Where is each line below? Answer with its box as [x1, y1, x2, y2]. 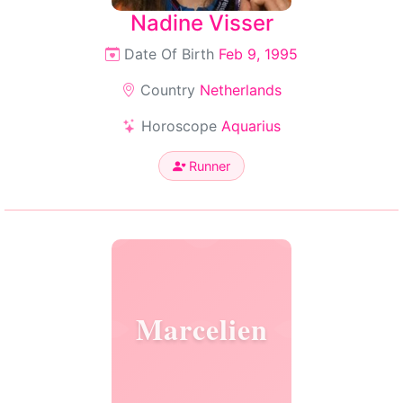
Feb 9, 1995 [219, 45, 298, 63]
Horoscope [137, 117, 221, 135]
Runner [185, 158, 230, 174]
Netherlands [200, 81, 282, 99]
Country [136, 81, 200, 99]
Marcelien [135, 308, 268, 350]
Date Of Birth [120, 45, 219, 63]
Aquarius [221, 117, 281, 135]
